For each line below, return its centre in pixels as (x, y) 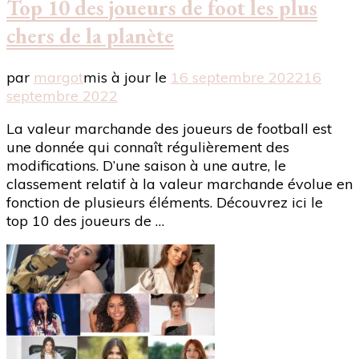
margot (58, 77)
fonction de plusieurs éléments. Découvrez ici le (165, 202)
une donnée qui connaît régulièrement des (148, 147)
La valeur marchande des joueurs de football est (169, 128)
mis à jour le (127, 77)
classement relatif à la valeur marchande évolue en (179, 184)
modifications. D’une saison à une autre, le (146, 165)
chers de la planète (90, 36)
